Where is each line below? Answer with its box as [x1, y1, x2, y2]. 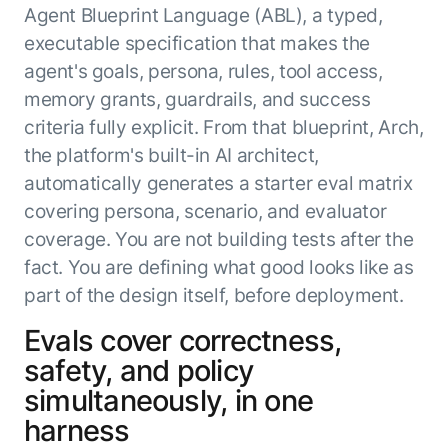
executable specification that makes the [23, 31, 370, 56]
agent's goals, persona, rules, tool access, [23, 59, 383, 84]
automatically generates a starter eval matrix [23, 171, 413, 196]
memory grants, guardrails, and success [23, 87, 371, 112]
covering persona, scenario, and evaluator [23, 199, 387, 224]
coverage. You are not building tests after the [23, 227, 414, 252]
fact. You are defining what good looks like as [23, 255, 414, 280]
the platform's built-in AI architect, [23, 143, 319, 168]
